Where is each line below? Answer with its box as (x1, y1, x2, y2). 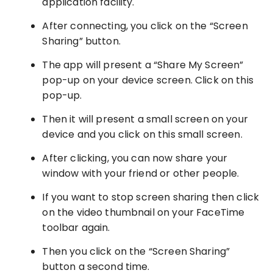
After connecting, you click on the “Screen (42, 19, 248, 34)
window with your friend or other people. (42, 166, 239, 181)
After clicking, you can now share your (42, 151, 228, 166)
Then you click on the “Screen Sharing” (42, 244, 230, 259)
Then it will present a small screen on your (42, 112, 248, 127)
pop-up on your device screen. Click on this (42, 73, 253, 88)
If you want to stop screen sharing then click (42, 190, 260, 205)
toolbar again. (42, 221, 110, 235)
